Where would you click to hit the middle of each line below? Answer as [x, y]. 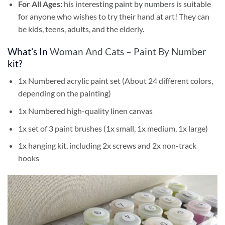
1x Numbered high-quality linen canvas [85, 110]
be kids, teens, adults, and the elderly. [81, 29]
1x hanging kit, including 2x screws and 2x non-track [107, 146]
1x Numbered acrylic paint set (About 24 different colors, [115, 81]
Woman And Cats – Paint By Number [128, 51]
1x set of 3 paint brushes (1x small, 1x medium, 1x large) [113, 128]
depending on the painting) [64, 93]
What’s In [29, 51]
